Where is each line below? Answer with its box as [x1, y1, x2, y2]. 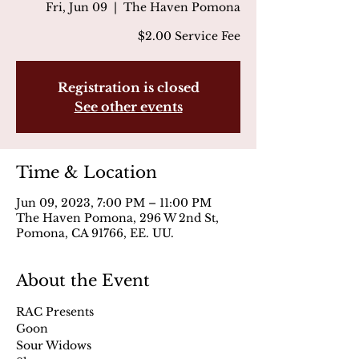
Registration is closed [57, 79, 200, 95]
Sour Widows [16, 338, 91, 353]
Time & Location [16, 163, 157, 182]
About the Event [16, 271, 150, 290]
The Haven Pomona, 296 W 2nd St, [16, 211, 219, 225]
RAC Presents [16, 305, 94, 319]
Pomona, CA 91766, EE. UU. [16, 226, 174, 240]
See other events [74, 99, 183, 115]
